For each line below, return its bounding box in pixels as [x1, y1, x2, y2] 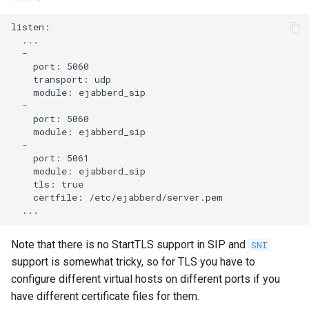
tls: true [11, 178, 83, 191]
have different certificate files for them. [11, 289, 199, 303]
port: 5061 [11, 152, 89, 165]
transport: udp [11, 73, 111, 86]
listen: [11, 21, 50, 34]
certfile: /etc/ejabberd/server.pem [11, 191, 223, 204]
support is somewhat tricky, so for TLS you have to [11, 255, 255, 268]
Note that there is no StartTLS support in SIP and [11, 237, 248, 251]
